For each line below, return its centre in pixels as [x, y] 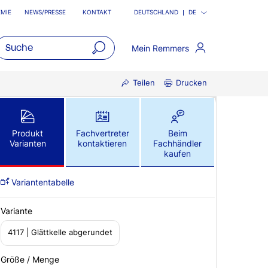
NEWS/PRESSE [45, 12]
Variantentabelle [42, 182]
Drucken [191, 83]
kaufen [178, 153]
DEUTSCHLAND [156, 12]
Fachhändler [178, 143]
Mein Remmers [161, 48]
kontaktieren [103, 143]
